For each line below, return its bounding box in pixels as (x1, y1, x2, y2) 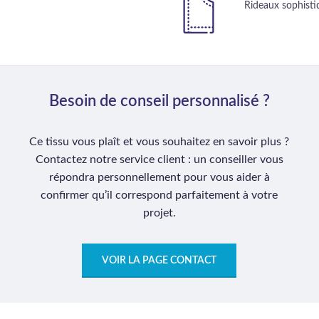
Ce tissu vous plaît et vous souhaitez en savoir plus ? (29, 136, 290, 147)
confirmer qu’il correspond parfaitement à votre (41, 189, 278, 201)
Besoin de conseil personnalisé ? (48, 93, 270, 109)
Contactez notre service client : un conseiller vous (35, 154, 283, 165)
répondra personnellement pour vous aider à (48, 172, 270, 183)
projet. (142, 207, 176, 219)
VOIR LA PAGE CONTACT (102, 256, 217, 266)
